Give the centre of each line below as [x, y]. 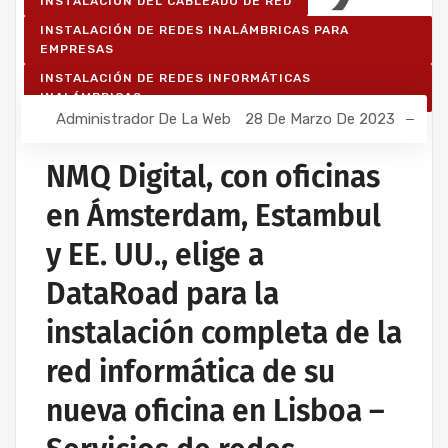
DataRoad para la [162, 293]
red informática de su [190, 371]
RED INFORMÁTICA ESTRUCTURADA [160, 125]
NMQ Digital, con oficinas [213, 176]
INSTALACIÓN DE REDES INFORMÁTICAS [175, 77]
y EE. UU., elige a [155, 254]
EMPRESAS [77, 48]
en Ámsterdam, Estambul [213, 215]
